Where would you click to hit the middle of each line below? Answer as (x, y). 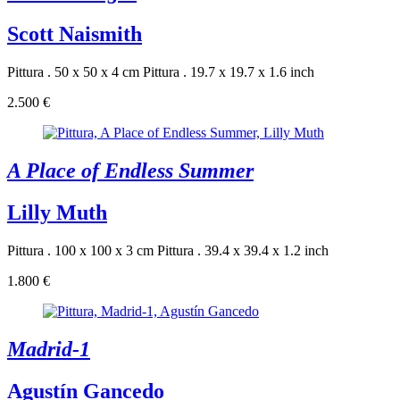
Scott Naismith (75, 34)
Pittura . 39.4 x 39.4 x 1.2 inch (243, 250)
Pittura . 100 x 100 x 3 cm (80, 250)
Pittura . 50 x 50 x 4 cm (73, 72)
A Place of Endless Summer (130, 170)
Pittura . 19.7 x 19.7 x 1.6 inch (229, 72)
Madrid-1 (49, 349)
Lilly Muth (57, 212)
